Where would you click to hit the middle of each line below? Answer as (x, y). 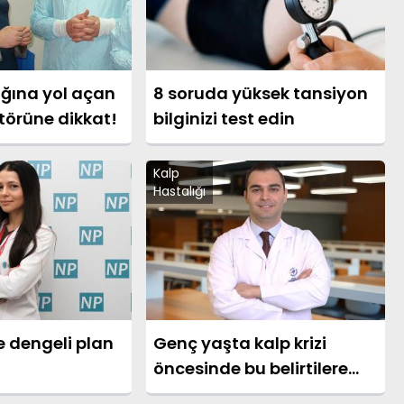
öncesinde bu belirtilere (250, 368)
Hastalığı (179, 192)
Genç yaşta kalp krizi (239, 343)
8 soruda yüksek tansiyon (260, 94)
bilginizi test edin (224, 119)
